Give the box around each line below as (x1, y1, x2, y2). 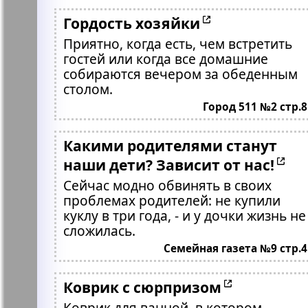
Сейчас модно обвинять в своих (63, 176, 272, 195)
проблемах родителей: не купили (63, 191, 280, 210)
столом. (63, 80, 113, 98)
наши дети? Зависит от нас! (63, 155, 274, 175)
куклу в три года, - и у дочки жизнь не (63, 206, 306, 225)
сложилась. (63, 221, 135, 240)
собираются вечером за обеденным (63, 65, 298, 83)
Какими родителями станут (63, 135, 277, 155)
